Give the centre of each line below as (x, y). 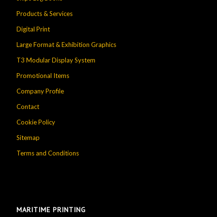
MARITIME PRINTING (51, 210)
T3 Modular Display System (56, 60)
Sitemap (28, 138)
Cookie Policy (36, 122)
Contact (28, 107)
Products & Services (44, 14)
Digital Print (33, 29)
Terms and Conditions (47, 153)
